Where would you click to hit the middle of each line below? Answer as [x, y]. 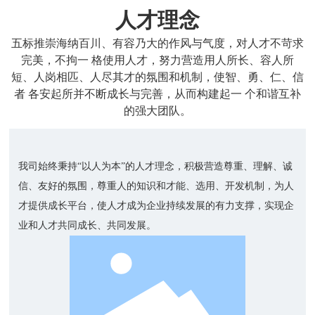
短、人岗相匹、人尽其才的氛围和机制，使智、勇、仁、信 [157, 77]
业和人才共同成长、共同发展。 [88, 225]
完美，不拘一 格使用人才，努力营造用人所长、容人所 [157, 60]
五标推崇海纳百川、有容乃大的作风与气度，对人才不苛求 [157, 44]
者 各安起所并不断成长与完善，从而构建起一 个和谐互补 [157, 94]
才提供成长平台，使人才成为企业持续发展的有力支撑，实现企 [156, 205]
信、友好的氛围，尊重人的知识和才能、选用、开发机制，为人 [156, 186]
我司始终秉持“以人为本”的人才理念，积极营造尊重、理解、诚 [156, 166]
